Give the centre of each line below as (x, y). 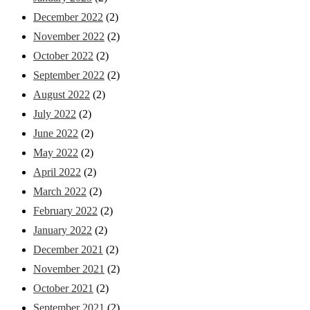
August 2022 (62, 94)
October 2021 (63, 288)
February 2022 (65, 210)
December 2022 (68, 17)
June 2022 (56, 133)
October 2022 (63, 55)
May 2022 (56, 152)
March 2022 (60, 191)
